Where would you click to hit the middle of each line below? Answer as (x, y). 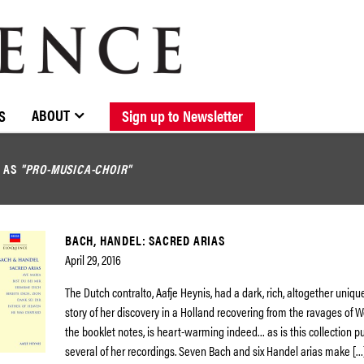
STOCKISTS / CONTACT (81, 104)
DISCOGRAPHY (303, 104)
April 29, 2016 (93, 260)
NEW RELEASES (170, 104)
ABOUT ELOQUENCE (201, 104)
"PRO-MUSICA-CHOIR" (76, 169)
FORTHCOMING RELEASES (290, 104)
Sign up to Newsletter (182, 115)
